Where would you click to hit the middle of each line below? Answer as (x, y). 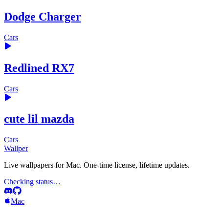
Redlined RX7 (39, 68)
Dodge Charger (43, 16)
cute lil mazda (39, 119)
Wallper (16, 149)
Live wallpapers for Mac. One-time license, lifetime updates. (97, 165)
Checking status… (32, 182)
